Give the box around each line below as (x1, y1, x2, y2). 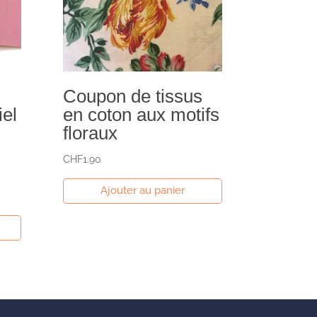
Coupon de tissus (63, 85, 203, 107)
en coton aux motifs (63, 103, 220, 125)
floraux (63, 122, 118, 144)
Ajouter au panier (100, 184, 185, 197)
